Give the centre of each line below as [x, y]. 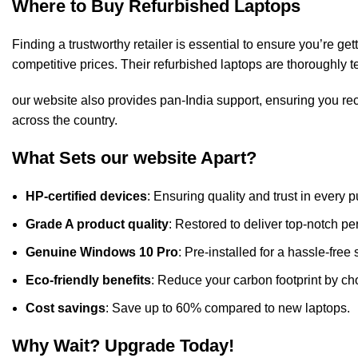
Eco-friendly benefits [88, 280]
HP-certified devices [86, 196]
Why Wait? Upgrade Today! [123, 345]
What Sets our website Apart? [134, 157]
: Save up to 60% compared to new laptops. [228, 308]
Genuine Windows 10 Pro [102, 252]
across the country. [65, 120]
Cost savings [66, 308]
